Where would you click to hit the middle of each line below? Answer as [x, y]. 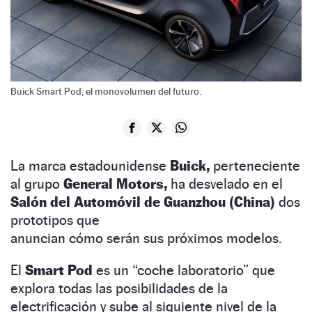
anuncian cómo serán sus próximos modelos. [150, 238]
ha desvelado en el [225, 184]
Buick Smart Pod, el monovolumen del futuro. [106, 91]
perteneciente [255, 165]
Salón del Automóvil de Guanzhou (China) [145, 202]
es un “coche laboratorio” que [184, 270]
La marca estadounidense [90, 165]
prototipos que [55, 220]
